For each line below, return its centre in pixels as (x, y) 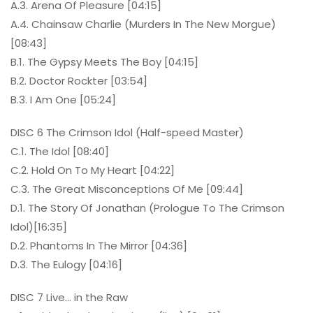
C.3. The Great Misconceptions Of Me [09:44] (127, 189)
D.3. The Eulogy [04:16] (66, 265)
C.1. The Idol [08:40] (60, 152)
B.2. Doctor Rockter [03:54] (79, 81)
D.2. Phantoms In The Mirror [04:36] (99, 246)
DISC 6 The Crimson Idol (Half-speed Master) (127, 133)
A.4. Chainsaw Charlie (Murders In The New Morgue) (143, 24)
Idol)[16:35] (39, 227)
